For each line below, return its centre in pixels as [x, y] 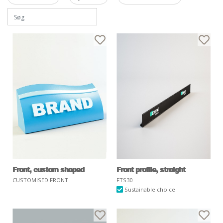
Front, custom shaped [48, 169]
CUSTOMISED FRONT [40, 180]
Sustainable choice [149, 189]
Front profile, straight [151, 169]
